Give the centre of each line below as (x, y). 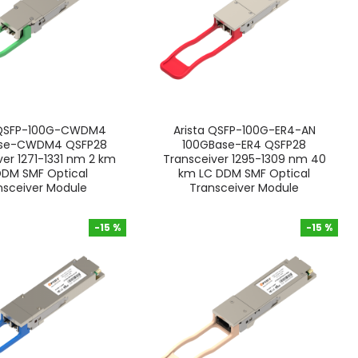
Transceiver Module (245, 187)
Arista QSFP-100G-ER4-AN (244, 130)
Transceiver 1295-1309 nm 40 (244, 159)
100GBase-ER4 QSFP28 (245, 144)
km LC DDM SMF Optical (245, 173)
